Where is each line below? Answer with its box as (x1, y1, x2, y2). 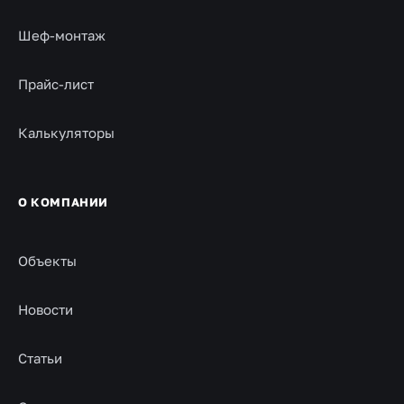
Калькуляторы (18, 124, 115, 141)
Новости (18, 301, 73, 317)
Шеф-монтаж (18, 27, 106, 43)
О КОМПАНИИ (18, 195, 108, 209)
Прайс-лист (18, 76, 94, 92)
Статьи (18, 350, 62, 366)
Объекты (18, 252, 77, 269)
